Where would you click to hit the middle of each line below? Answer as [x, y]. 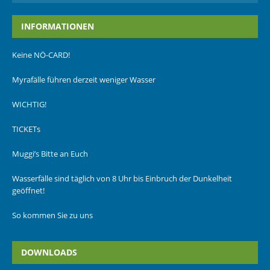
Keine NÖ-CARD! [41, 55]
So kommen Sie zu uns [52, 215]
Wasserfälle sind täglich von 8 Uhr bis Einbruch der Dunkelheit [122, 178]
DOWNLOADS [49, 252]
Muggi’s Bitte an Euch [50, 154]
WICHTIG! [29, 104]
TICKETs [26, 129]
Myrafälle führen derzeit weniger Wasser [84, 80]
